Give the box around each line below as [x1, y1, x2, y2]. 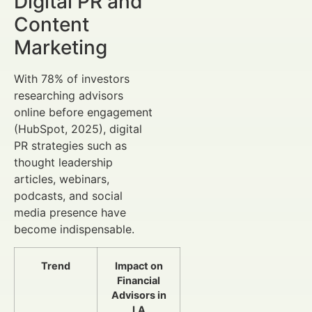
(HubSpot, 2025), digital [14, 121, 142, 136]
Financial [117, 274, 160, 286]
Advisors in [111, 288, 166, 301]
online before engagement [14, 104, 153, 119]
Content [14, 12, 89, 36]
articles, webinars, [14, 171, 109, 186]
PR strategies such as [14, 138, 127, 153]
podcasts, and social [14, 188, 123, 203]
